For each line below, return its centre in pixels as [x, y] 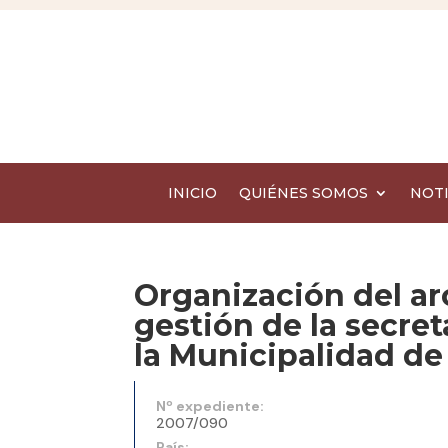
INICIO [192, 193]
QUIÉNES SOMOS [303, 193]
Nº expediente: [210, 406]
